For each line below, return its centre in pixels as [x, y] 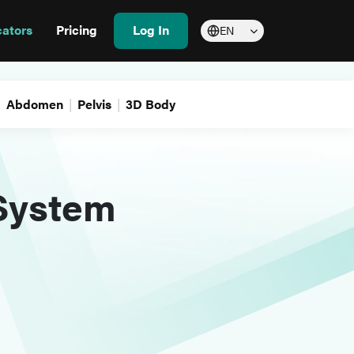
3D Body [150, 104]
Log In [151, 30]
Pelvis [94, 104]
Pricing [77, 30]
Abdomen [34, 104]
